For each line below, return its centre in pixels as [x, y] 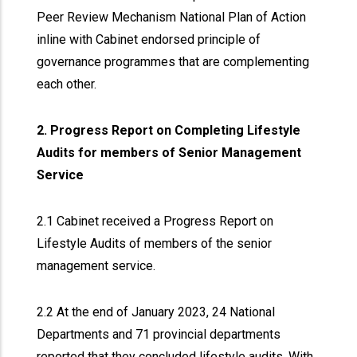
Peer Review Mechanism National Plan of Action [172, 17]
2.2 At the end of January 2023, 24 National [156, 312]
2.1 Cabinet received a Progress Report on [155, 221]
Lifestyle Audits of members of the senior [155, 243]
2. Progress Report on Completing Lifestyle [169, 130]
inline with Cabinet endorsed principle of [149, 39]
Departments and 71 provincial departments [159, 334]
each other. [69, 84]
